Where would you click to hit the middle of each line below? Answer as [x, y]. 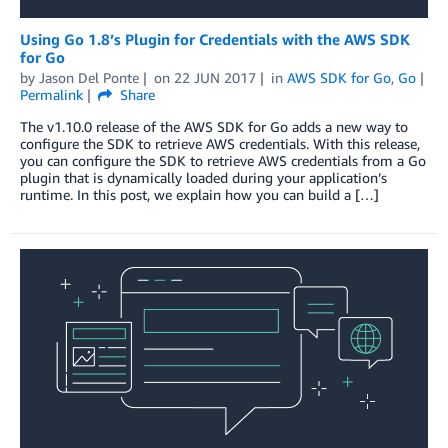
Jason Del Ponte [89, 77]
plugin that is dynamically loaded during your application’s [203, 177]
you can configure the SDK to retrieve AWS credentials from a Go [223, 160]
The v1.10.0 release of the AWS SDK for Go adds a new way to [214, 126]
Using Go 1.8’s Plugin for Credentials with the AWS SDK [215, 38]
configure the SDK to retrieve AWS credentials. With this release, [220, 143]
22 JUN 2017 [214, 77]
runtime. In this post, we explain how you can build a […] [199, 194]
